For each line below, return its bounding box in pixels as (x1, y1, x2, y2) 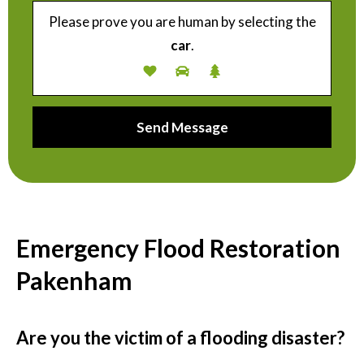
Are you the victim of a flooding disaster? (16, 326, 344, 349)
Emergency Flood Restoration (16, 232, 340, 262)
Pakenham (16, 265, 132, 295)
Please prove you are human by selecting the (48, 12, 316, 30)
